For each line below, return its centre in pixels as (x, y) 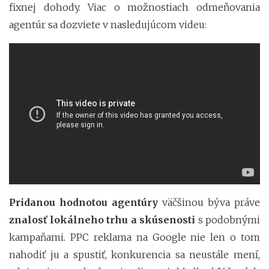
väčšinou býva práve (209, 203)
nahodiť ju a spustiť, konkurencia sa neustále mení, (134, 255)
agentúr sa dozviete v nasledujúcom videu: (108, 25)
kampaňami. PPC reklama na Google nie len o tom (134, 237)
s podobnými (228, 220)
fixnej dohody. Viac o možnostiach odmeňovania (134, 8)
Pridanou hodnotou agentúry (83, 203)
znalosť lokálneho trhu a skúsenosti (102, 220)
